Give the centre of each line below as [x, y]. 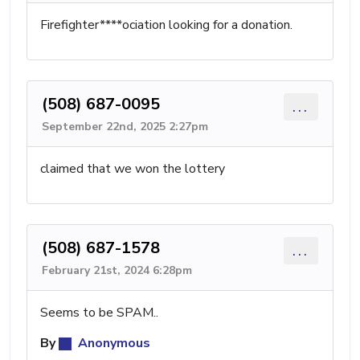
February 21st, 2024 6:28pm [117, 270]
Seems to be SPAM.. [99, 313]
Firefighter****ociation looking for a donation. [166, 25]
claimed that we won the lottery [133, 169]
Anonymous [112, 343]
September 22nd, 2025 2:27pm [125, 127]
